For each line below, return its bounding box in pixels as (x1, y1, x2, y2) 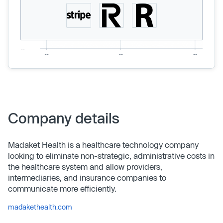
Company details (8, 109, 119, 126)
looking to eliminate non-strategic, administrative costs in (8, 150, 215, 160)
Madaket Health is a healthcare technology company (8, 139, 199, 149)
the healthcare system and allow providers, (8, 161, 162, 171)
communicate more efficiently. (8, 183, 116, 193)
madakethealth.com (8, 202, 72, 211)
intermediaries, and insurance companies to (8, 172, 166, 182)
